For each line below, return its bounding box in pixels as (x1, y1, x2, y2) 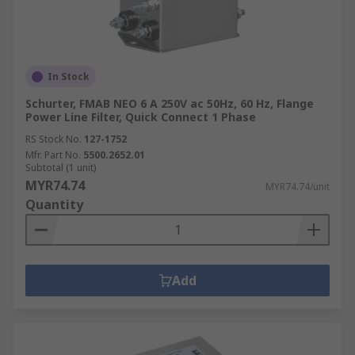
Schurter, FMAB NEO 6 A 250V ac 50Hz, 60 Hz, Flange (25, 96, 314, 111)
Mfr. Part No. (25, 148, 81, 162)
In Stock (48, 70, 90, 83)
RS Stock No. (25, 132, 82, 146)
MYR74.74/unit (265, 180, 330, 193)
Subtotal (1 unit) (25, 161, 96, 174)
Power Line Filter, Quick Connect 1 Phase (25, 109, 256, 124)
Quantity (25, 196, 83, 213)
